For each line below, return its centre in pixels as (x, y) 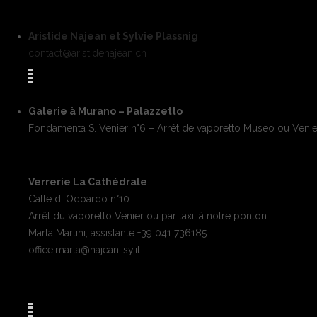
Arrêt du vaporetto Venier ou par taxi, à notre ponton (148, 216)
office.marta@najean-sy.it (84, 250)
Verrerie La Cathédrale (88, 182)
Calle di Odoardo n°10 (79, 199)
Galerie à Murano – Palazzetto (105, 111)
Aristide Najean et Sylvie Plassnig (113, 36)
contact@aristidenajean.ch (87, 53)
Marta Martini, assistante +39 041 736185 (117, 233)
